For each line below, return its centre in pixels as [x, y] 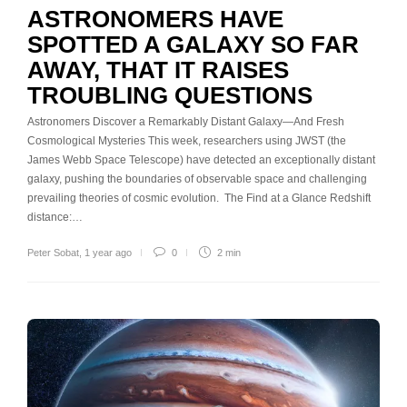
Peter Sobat [53, 253]
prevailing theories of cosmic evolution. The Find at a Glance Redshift [199, 199]
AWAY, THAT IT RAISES [158, 70]
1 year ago [108, 253]
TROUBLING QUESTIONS [170, 96]
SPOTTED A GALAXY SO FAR [193, 45]
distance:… [55, 218]
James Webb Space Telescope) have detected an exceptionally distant [201, 160]
